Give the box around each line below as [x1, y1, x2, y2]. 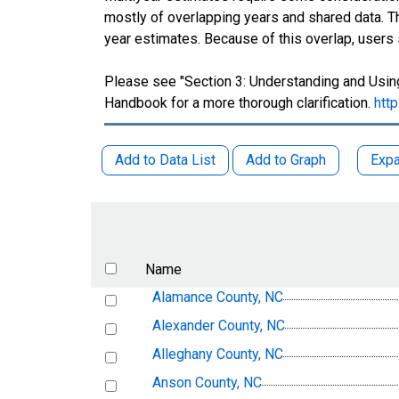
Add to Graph [246, 151, 326, 168]
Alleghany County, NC [152, 346, 283, 363]
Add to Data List [115, 151, 216, 168]
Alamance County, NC [152, 289, 283, 306]
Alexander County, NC [152, 317, 285, 335]
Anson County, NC [152, 374, 262, 392]
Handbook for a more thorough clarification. [104, 94, 374, 111]
